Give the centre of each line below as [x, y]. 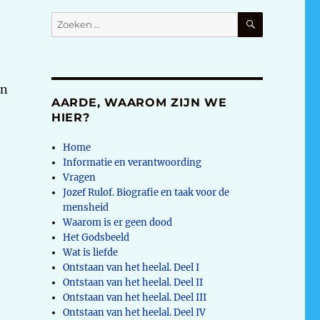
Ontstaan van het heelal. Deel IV [135, 312]
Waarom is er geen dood [118, 222]
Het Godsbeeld [96, 237]
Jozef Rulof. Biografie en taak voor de [146, 192]
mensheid [86, 207]
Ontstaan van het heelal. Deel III [135, 297]
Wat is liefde [91, 252]
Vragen [80, 177]
